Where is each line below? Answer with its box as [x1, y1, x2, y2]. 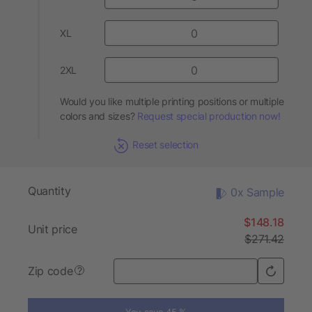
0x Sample [230, 185, 284, 200]
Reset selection [132, 139, 198, 150]
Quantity [28, 184, 71, 198]
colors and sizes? [60, 110, 137, 122]
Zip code [28, 264, 73, 279]
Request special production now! [136, 110, 281, 122]
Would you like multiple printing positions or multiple [60, 95, 284, 107]
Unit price [28, 222, 77, 237]
